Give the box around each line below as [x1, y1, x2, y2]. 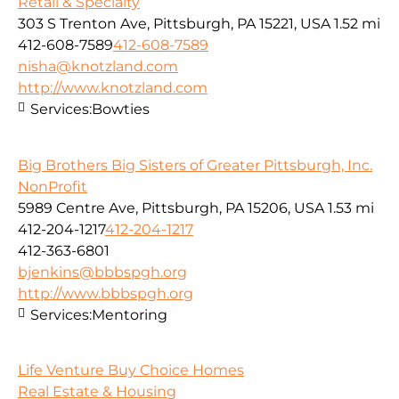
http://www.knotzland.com [18, 79, 208, 97]
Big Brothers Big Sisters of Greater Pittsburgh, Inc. [18, 156, 372, 174]
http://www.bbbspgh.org [18, 284, 193, 302]
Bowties [92, 101, 150, 118]
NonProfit [18, 177, 87, 195]
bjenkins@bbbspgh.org [18, 263, 187, 281]
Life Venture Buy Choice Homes [18, 362, 244, 379]
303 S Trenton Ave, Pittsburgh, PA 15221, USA [18, 15, 330, 33]
